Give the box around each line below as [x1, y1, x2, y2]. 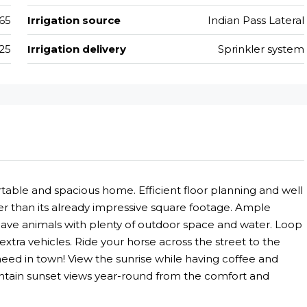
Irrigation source [27, 13, 121, 27]
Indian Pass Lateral [208, 13, 304, 27]
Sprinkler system [218, 42, 304, 56]
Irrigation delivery [27, 42, 126, 56]
